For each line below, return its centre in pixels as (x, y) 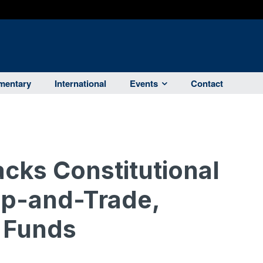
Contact (207, 84)
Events (144, 84)
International (80, 84)
